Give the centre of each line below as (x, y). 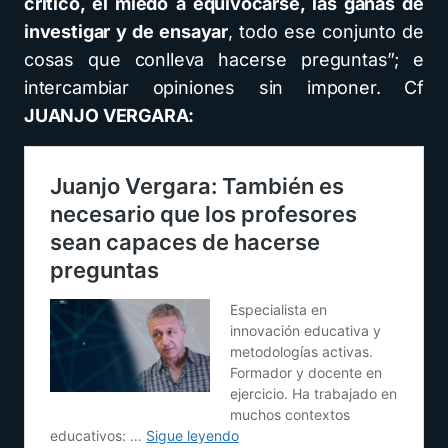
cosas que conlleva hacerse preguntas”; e (224, 59)
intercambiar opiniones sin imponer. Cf (224, 87)
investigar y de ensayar (126, 31)
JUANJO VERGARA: (113, 115)
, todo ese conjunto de (326, 31)
